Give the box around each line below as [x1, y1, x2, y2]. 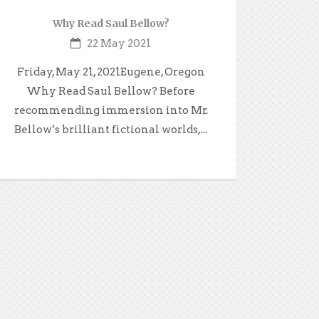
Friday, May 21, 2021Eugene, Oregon [16, 65, 205, 78]
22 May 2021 [87, 36, 152, 50]
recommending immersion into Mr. [14, 103, 208, 117]
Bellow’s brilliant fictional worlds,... [14, 122, 208, 136]
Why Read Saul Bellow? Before [26, 84, 196, 98]
